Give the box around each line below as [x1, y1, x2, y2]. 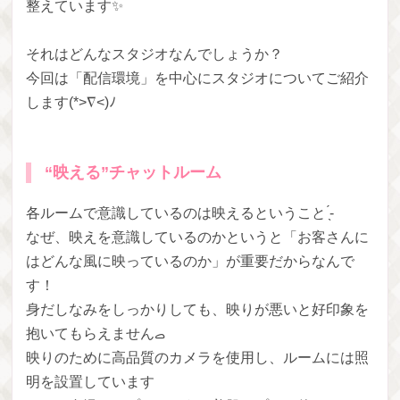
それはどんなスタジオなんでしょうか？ [26, 46, 284, 62]
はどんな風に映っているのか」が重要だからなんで [26, 254, 355, 269]
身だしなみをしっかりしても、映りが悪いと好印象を [26, 302, 370, 317]
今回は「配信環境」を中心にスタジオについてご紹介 [26, 71, 370, 86]
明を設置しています [26, 374, 155, 389]
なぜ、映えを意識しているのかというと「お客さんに [26, 229, 370, 245]
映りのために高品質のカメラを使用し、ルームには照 [26, 350, 370, 365]
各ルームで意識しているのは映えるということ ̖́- [26, 205, 335, 221]
